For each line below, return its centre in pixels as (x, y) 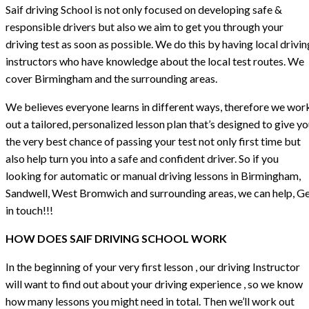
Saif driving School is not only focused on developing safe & (144, 9)
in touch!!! (29, 210)
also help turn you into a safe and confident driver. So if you (142, 158)
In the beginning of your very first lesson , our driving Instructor (153, 266)
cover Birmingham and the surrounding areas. (111, 78)
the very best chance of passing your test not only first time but (153, 141)
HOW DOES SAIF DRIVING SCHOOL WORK (116, 238)
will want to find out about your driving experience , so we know (154, 283)
